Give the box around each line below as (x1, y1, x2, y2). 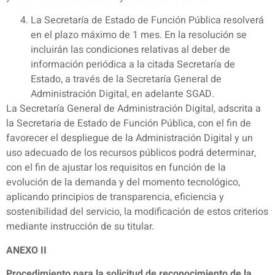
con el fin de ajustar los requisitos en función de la (6, 160, 226, 176)
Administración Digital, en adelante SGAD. (31, 87, 214, 102)
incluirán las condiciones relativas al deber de (31, 42, 230, 58)
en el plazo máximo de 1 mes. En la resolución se (31, 28, 247, 43)
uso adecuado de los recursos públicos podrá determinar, (6, 145, 256, 161)
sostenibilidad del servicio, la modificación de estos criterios (6, 204, 268, 220)
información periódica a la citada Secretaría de (31, 57, 235, 72)
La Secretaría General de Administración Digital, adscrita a (6, 101, 261, 117)
